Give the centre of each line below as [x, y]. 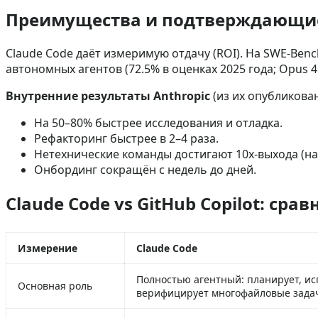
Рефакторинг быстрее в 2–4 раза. [126, 138]
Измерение [48, 248]
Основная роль [55, 285]
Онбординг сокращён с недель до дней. [145, 169]
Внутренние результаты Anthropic [108, 95]
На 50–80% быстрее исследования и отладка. [158, 122]
